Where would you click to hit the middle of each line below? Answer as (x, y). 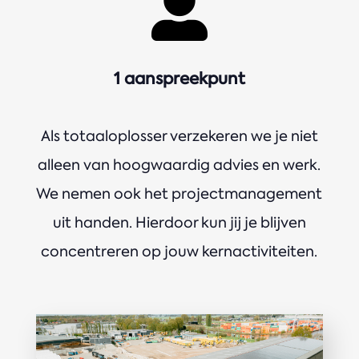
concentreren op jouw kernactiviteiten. (179, 251)
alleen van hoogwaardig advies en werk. (179, 165)
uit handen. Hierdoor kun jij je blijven (179, 222)
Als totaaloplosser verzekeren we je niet (179, 136)
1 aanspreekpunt (179, 78)
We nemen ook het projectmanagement (179, 194)
